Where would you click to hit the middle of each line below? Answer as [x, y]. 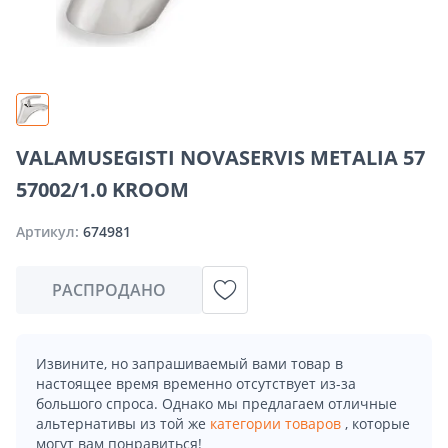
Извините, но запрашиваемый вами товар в [189, 363]
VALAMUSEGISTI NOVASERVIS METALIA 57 [220, 157]
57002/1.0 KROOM [102, 189]
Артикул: [49, 231]
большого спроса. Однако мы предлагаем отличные [216, 403]
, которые [377, 423]
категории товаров [277, 423]
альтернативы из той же [123, 423]
